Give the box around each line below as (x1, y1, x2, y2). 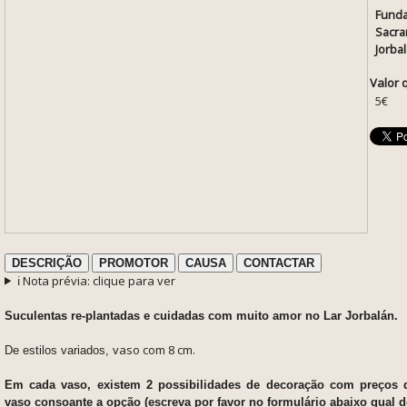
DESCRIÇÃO (12, 255, 82, 270)
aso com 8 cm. (119, 341, 195, 358)
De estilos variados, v (5, 342, 119, 357)
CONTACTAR (243, 255, 314, 270)
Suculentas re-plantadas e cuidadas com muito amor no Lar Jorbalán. (5, 308, 402, 323)
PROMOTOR (99, 255, 168, 270)
